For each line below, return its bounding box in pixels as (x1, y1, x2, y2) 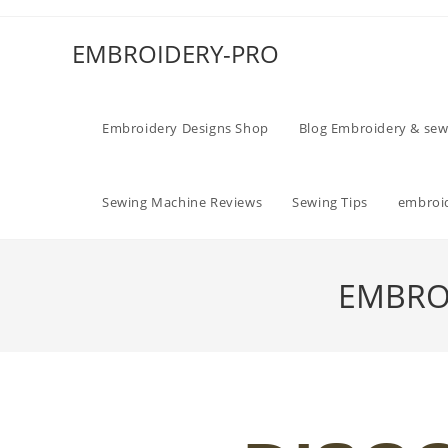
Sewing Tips (292, 193, 368, 211)
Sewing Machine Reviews (102, 193, 263, 211)
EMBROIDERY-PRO (72, 37, 279, 70)
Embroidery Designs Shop (102, 119, 269, 137)
